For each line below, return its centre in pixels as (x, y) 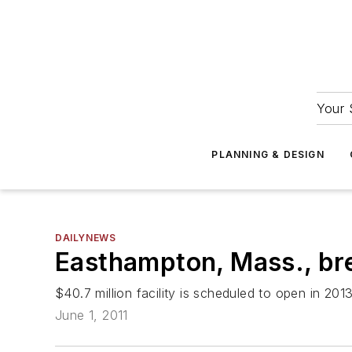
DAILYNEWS (86, 238)
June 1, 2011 (92, 315)
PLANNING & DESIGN (268, 154)
